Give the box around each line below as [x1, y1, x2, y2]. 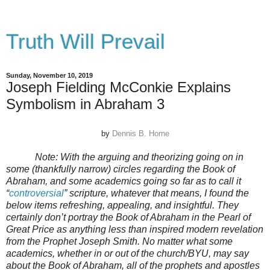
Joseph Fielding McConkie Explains [6, 79, 231, 95]
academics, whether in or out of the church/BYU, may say [6, 248, 249, 259]
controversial [9, 187, 64, 198]
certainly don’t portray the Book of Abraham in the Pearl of [6, 212, 251, 222]
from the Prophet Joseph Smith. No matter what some [6, 236, 233, 246]
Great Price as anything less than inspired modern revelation [6, 224, 263, 234]
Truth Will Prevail [6, 30, 165, 53]
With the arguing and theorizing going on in [60, 151, 243, 162]
